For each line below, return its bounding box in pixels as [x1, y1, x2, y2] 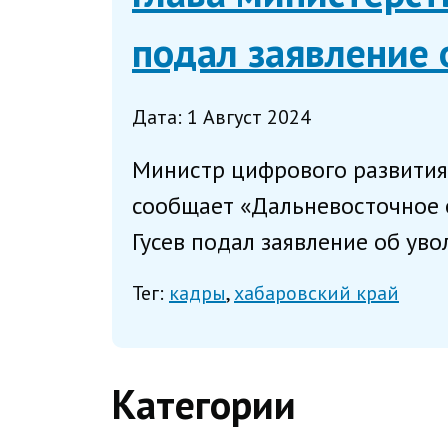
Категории [112, 378, 296, 431]
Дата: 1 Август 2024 [132, 103, 311, 130]
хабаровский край [234, 280, 399, 307]
